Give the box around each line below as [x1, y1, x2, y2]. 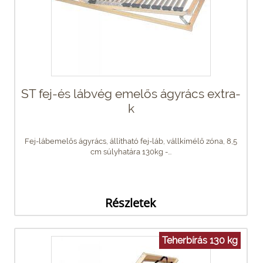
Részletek [105, 194, 156, 211]
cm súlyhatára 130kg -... [90, 147, 171, 156]
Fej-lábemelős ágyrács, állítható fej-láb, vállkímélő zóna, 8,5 [25, 136, 237, 146]
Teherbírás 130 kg [162, 234, 238, 246]
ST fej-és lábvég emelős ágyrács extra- [21, 86, 241, 101]
